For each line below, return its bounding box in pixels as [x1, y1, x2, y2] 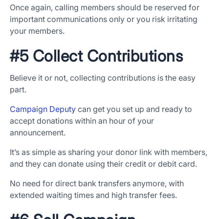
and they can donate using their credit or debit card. [10, 159, 197, 169]
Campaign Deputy [10, 104, 76, 114]
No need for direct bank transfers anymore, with [10, 178, 184, 189]
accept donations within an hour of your [10, 116, 154, 126]
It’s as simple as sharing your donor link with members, [10, 147, 207, 157]
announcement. [10, 128, 66, 138]
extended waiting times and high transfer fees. [10, 190, 177, 200]
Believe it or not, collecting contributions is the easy [10, 73, 196, 83]
